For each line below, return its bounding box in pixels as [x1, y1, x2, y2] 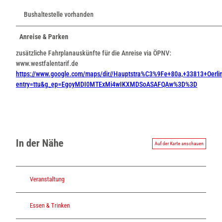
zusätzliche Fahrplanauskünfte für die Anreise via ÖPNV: [16, 49, 171, 57]
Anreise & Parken [19, 32, 68, 41]
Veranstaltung [30, 175, 64, 183]
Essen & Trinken [30, 202, 70, 210]
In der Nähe [16, 137, 63, 150]
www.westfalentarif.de [16, 59, 78, 67]
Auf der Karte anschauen [155, 140, 204, 146]
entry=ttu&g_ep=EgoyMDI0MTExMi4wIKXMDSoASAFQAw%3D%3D [16, 80, 197, 88]
